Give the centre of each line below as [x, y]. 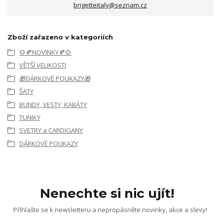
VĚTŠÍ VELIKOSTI [42, 65]
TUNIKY [30, 117]
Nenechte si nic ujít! [107, 194]
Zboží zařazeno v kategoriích [60, 37]
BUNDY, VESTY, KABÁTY [53, 104]
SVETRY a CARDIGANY [51, 130]
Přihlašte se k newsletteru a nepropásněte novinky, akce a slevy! [110, 209]
